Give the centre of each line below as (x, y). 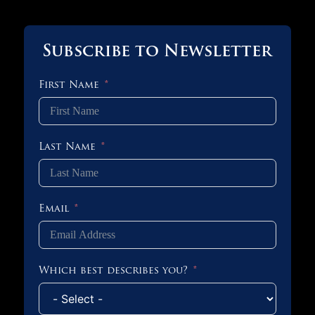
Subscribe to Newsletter (157, 53)
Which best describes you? (113, 271)
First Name (69, 86)
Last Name (67, 148)
